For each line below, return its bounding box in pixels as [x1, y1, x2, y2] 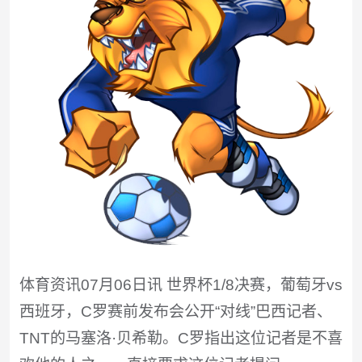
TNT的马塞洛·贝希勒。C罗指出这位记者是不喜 [19, 330, 343, 347]
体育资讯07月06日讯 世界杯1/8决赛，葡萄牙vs [19, 276, 343, 294]
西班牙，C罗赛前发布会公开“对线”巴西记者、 [19, 303, 332, 321]
